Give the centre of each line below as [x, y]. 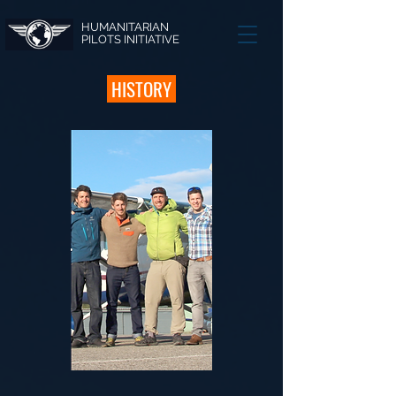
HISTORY [141, 89]
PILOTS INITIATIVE [130, 39]
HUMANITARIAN [125, 27]
